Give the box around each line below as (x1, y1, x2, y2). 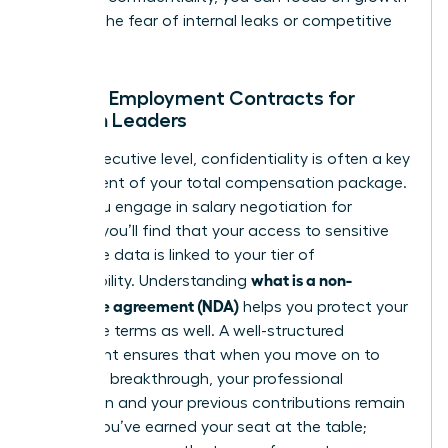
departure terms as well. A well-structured (37, 323, 344, 339)
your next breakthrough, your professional (37, 371, 343, 387)
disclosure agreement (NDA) (37, 295, 239, 315)
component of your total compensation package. (37, 175, 407, 191)
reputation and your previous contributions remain (37, 395, 405, 411)
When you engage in (37, 199, 192, 215)
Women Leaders (37, 110, 187, 130)
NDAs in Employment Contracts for (37, 88, 355, 108)
